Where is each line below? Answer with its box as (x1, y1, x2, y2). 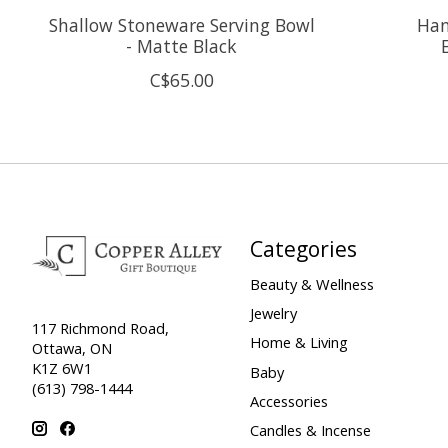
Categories (249, 233, 357, 263)
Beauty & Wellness (249, 274, 374, 295)
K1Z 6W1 (32, 358, 92, 379)
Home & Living (249, 332, 348, 353)
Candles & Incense (249, 419, 371, 440)
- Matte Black (126, 33, 238, 58)
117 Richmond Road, (32, 318, 169, 339)
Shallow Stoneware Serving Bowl (48, 12, 315, 37)
